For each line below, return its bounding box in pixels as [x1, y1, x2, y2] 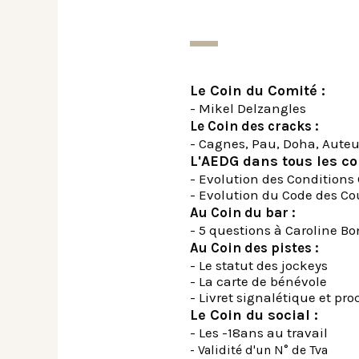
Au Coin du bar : [190, 204, 296, 220]
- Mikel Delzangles [190, 100, 306, 116]
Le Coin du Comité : [190, 82, 329, 99]
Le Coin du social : [190, 306, 318, 324]
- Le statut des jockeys [190, 257, 328, 273]
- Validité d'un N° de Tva [190, 342, 328, 357]
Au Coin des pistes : [190, 240, 319, 256]
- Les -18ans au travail [190, 325, 328, 341]
